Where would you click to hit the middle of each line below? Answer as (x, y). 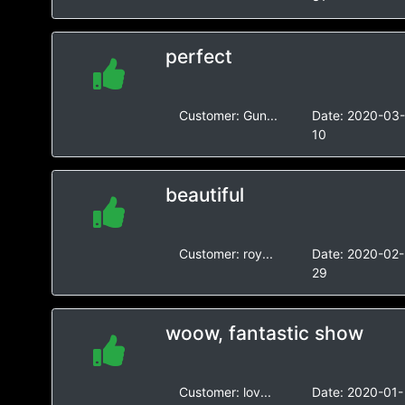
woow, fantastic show (264, 333)
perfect (198, 57)
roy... (258, 254)
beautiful (204, 195)
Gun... (260, 115)
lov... (257, 392)
